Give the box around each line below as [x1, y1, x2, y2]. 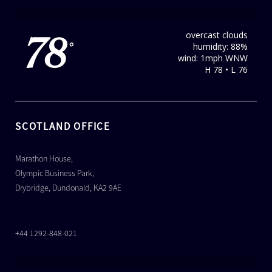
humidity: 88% [193, 41, 248, 53]
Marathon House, [15, 153, 73, 165]
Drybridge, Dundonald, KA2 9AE [15, 182, 121, 194]
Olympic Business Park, [15, 168, 94, 179]
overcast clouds [186, 29, 248, 41]
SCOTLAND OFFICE [15, 120, 110, 134]
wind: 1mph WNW [178, 52, 248, 64]
